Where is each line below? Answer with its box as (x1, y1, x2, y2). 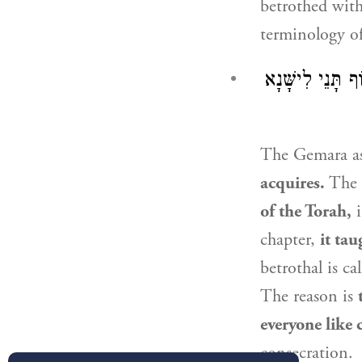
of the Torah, (260, 200, 351, 223)
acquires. (260, 172, 325, 195)
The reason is (260, 285, 358, 308)
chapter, (260, 229, 320, 251)
